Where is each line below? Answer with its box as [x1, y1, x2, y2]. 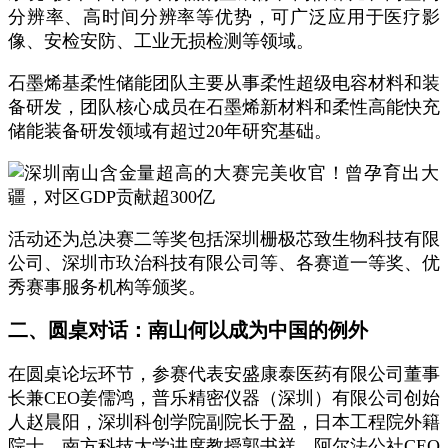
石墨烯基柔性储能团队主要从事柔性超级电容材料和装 [8, 73, 440, 93]
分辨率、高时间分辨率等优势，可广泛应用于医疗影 [8, 7, 440, 27]
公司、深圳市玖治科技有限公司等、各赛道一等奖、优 [8, 253, 440, 273]
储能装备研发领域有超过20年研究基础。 [8, 121, 332, 141]
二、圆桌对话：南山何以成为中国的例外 [8, 319, 368, 341]
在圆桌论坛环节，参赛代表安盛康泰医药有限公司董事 [8, 364, 440, 384]
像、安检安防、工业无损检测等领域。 [8, 31, 314, 51]
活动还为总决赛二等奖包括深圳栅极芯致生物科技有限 [8, 229, 440, 249]
